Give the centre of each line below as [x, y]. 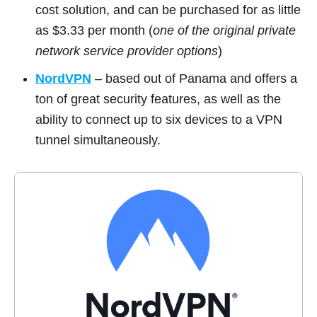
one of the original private [224, 30]
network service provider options [127, 51]
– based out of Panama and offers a [196, 78]
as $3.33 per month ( [94, 30]
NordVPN [63, 78]
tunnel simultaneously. [98, 140]
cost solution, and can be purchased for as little [168, 10]
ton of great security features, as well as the [158, 99]
